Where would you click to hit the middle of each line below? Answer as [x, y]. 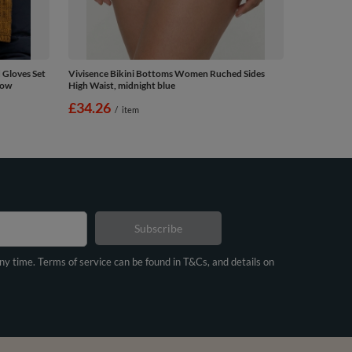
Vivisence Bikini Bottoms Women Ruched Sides [166, 73]
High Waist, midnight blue [121, 85]
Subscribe [159, 229]
